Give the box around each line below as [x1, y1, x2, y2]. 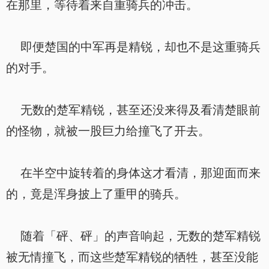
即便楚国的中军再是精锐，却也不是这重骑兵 [6, 40, 261, 53]
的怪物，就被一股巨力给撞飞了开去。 [6, 124, 210, 138]
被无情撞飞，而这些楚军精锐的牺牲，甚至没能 [6, 250, 258, 264]
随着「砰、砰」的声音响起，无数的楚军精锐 [6, 229, 261, 243]
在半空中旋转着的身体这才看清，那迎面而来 [6, 166, 261, 180]
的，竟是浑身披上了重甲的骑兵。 [6, 187, 186, 201]
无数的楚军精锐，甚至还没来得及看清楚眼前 [6, 103, 261, 116]
